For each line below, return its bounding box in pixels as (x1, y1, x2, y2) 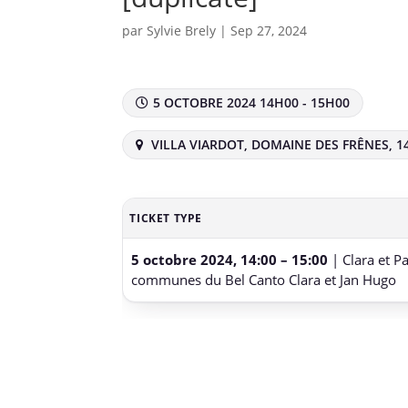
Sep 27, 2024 (230, 22, 308, 40)
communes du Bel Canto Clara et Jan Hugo (131, 270, 397, 290)
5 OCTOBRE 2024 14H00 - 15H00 (153, 94, 351, 112)
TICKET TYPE (129, 210, 203, 227)
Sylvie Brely (147, 22, 217, 40)
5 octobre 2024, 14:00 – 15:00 (131, 250, 329, 270)
